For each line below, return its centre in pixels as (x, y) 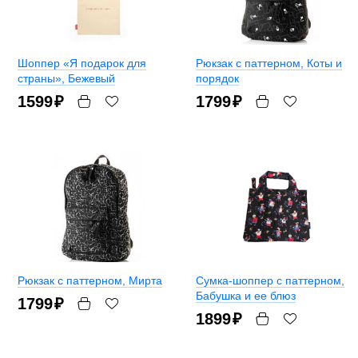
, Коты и (321, 64)
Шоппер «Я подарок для (82, 64)
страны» (40, 79)
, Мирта (142, 281)
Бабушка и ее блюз (246, 296)
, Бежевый (88, 79)
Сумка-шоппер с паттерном (268, 281)
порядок (217, 79)
